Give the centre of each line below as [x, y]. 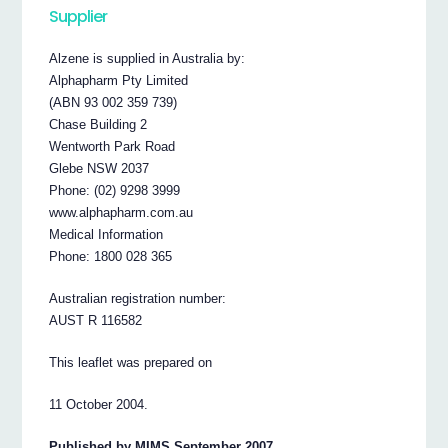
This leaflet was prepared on [131, 362]
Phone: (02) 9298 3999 [115, 190]
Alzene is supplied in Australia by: [147, 58]
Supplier [78, 17]
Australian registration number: [138, 298]
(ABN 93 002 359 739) [113, 102]
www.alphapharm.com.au [121, 212]
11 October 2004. [99, 404]
